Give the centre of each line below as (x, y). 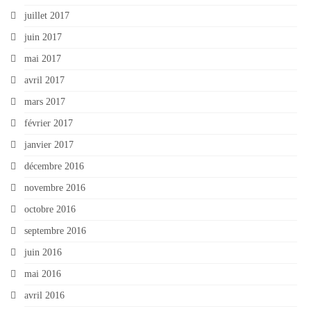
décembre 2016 (54, 166)
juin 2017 (43, 37)
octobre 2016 (50, 209)
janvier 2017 (49, 144)
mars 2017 (45, 101)
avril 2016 (44, 295)
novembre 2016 (55, 187)
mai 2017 (43, 58)
